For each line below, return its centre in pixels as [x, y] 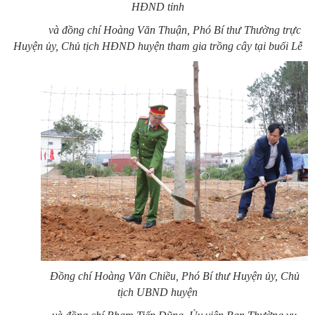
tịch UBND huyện [157, 292]
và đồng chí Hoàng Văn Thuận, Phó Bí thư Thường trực [174, 30]
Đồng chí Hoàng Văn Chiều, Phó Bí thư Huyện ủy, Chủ [174, 276]
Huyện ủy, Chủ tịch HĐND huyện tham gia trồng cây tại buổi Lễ [157, 46]
